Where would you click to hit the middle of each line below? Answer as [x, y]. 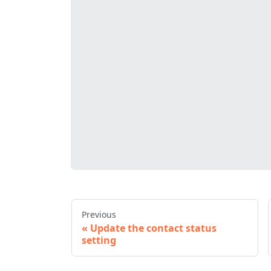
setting [99, 240]
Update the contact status [153, 228]
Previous [99, 214]
